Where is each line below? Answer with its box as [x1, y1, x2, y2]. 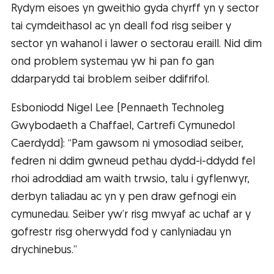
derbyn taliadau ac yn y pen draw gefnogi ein [11, 191, 236, 204]
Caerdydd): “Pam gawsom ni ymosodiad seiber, [11, 138, 243, 150]
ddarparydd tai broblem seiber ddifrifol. [11, 74, 209, 86]
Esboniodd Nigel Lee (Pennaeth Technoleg [11, 103, 224, 115]
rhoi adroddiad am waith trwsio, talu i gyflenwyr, [11, 174, 250, 186]
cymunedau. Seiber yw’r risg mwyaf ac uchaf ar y [11, 209, 251, 221]
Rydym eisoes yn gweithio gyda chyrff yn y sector [11, 3, 259, 15]
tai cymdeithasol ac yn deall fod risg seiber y [11, 21, 231, 33]
